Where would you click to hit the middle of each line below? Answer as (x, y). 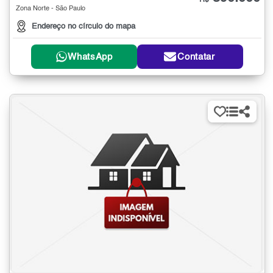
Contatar (196, 57)
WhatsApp (90, 57)
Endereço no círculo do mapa (83, 27)
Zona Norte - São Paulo (51, 9)
